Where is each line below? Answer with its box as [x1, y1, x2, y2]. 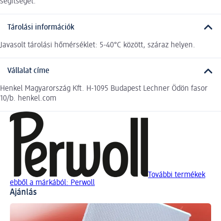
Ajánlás [10, 188, 37, 197]
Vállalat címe [7, 67, 49, 75]
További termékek [148, 171, 205, 180]
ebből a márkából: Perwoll [10, 179, 95, 187]
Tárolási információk [7, 23, 74, 32]
